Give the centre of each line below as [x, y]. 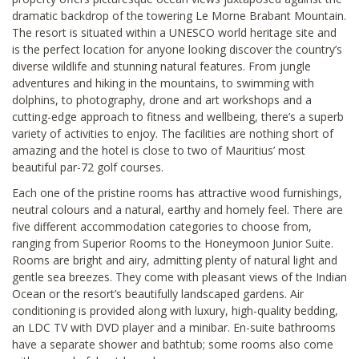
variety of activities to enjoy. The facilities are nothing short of [173, 133]
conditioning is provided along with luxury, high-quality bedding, [175, 310]
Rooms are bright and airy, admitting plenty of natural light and [175, 260]
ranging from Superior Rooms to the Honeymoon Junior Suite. [173, 243]
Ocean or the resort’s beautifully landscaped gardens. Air [158, 293]
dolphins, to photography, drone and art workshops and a [162, 99]
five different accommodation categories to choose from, [162, 226]
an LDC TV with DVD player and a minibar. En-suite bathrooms [174, 327]
